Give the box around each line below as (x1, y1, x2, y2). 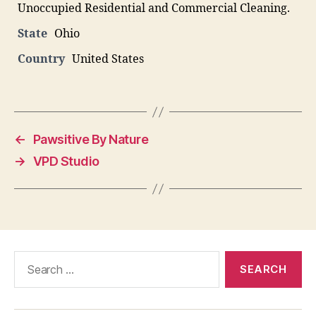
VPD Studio (32, 154, 99, 169)
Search (8, 250, 47, 265)
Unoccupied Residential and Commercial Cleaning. (18, 1, 290, 16)
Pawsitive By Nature (32, 132, 149, 147)
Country (18, 52, 65, 66)
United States (72, 52, 144, 66)
